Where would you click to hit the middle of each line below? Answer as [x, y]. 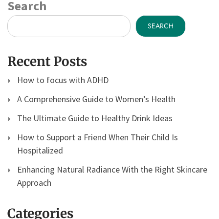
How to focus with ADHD [63, 80]
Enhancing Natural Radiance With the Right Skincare [112, 169]
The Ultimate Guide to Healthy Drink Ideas [95, 118]
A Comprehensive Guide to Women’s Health [96, 99]
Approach [34, 182]
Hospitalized [40, 150]
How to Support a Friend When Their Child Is [98, 137]
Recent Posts [47, 61]
